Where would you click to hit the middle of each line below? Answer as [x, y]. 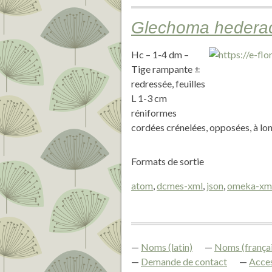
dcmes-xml [180, 185]
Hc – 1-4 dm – [160, 54]
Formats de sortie [168, 161]
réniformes [154, 113]
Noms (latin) [167, 247]
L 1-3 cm [149, 98]
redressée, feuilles [168, 83]
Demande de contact [184, 261]
